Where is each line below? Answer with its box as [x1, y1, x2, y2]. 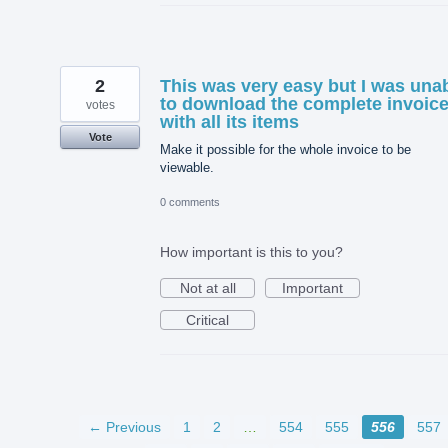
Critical [186, 312, 229, 329]
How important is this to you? [160, 244, 343, 261]
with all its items [160, 112, 299, 133]
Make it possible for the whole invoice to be [160, 142, 411, 158]
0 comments [160, 196, 220, 209]
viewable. [160, 160, 214, 176]
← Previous [87, 419, 161, 436]
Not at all [179, 280, 236, 297]
